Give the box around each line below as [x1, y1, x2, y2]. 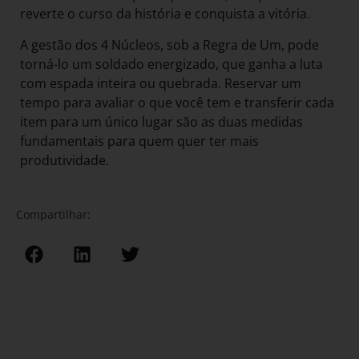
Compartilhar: [16, 207, 91, 223]
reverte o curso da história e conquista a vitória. [20, 5, 313, 23]
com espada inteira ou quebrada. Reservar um [20, 74, 301, 92]
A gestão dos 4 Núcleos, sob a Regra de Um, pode [20, 35, 319, 54]
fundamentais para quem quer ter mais [20, 131, 259, 150]
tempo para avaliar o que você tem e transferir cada [20, 93, 334, 111]
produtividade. [20, 151, 109, 169]
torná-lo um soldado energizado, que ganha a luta [20, 54, 323, 73]
